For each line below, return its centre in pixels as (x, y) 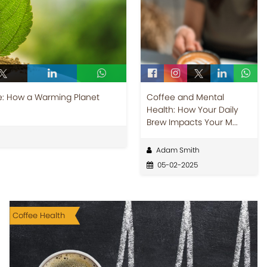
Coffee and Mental (185, 97)
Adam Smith (178, 150)
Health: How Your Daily (192, 109)
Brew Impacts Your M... (192, 122)
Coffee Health (39, 215)
